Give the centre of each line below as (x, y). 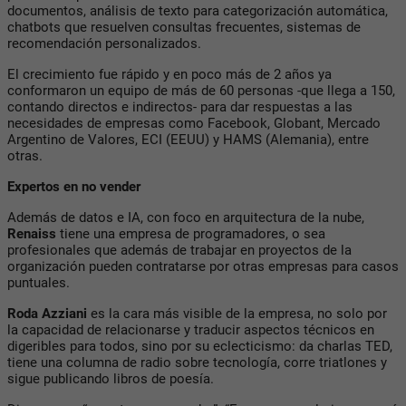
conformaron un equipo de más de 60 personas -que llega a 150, (201, 90)
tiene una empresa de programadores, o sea (191, 233)
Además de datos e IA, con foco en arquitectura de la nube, (186, 217)
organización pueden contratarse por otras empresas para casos (203, 266)
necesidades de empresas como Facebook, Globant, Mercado (194, 123)
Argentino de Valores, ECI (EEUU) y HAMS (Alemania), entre (188, 139)
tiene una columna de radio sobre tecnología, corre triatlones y (197, 362)
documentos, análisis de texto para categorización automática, (198, 10)
